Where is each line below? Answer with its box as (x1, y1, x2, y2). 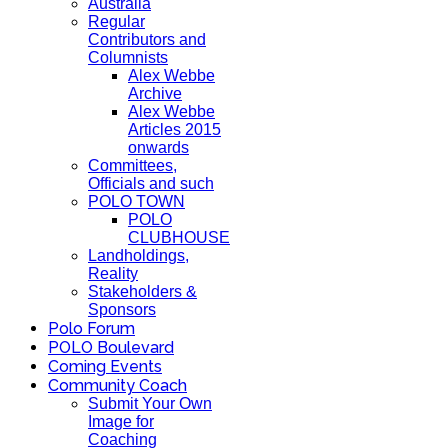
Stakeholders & (88, 283, 197, 300)
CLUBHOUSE (128, 229, 230, 246)
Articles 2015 (128, 121, 221, 138)
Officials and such (88, 175, 214, 192)
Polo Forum (48, 319, 135, 338)
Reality (88, 265, 138, 282)
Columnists (88, 49, 168, 66)
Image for (88, 413, 154, 430)
